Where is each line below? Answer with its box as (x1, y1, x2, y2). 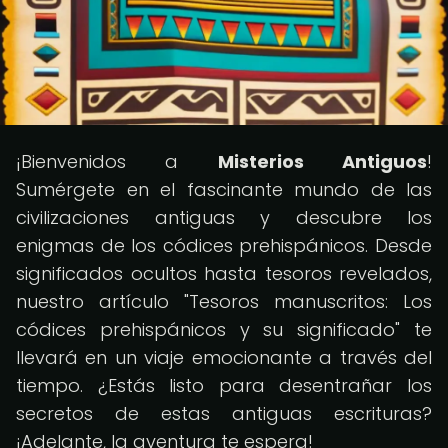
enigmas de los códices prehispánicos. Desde (16, 233, 432, 258)
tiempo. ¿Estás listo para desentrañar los (16, 373, 432, 398)
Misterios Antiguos (217, 149, 428, 174)
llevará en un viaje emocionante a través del (16, 345, 432, 370)
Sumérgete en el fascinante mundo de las (16, 177, 432, 202)
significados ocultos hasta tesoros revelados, (16, 261, 432, 286)
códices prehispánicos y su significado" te (16, 317, 432, 342)
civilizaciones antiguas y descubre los (16, 205, 432, 230)
